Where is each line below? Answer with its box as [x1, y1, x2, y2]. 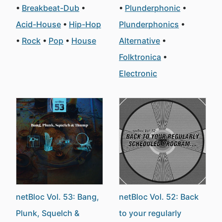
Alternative [119, 36, 160, 46]
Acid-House [16, 19, 61, 29]
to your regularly [119, 208, 181, 218]
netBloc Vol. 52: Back [119, 192, 199, 202]
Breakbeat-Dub [22, 3, 79, 13]
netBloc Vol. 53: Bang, [16, 192, 99, 202]
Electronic [119, 68, 157, 78]
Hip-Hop [69, 19, 101, 29]
